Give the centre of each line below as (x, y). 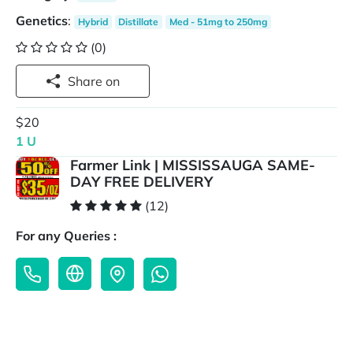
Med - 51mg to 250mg (218, 22)
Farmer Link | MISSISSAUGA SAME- (193, 165)
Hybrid (93, 22)
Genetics (42, 20)
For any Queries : (66, 236)
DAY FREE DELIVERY (142, 182)
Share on (113, 81)
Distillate (139, 22)
